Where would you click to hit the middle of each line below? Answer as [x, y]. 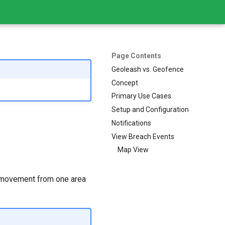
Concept [125, 83]
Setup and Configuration [150, 109]
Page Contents [136, 56]
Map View [133, 150]
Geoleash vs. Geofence [148, 69]
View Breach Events [143, 136]
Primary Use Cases [141, 96]
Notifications [131, 123]
